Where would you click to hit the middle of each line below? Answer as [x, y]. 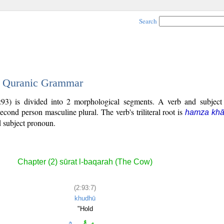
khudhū [85, 198]
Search [148, 21]
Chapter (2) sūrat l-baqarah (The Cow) [85, 162]
